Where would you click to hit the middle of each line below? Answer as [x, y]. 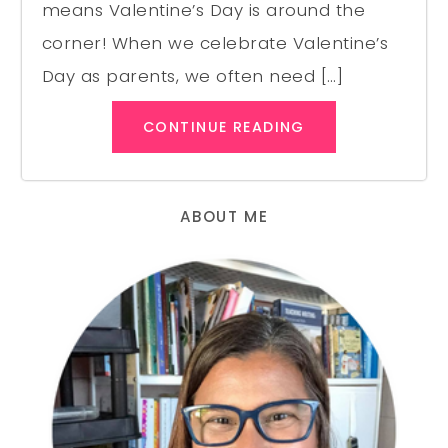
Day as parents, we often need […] [192, 76]
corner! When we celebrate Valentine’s [215, 43]
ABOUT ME [224, 216]
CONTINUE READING [224, 127]
